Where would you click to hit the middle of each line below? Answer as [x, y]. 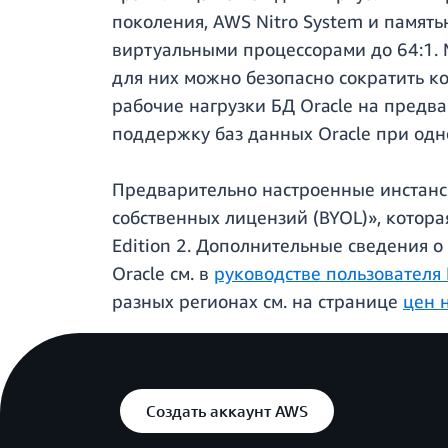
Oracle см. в [163, 273]
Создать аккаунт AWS [227, 411]
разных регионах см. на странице [257, 301]
